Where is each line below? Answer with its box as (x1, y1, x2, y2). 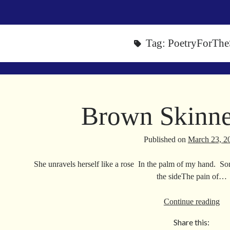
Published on (143, 135, 188, 144)
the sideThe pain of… (156, 172, 227, 181)
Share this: (174, 217, 210, 227)
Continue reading (163, 197, 220, 206)
